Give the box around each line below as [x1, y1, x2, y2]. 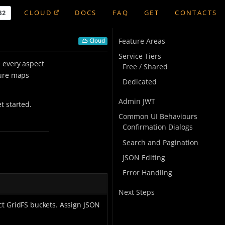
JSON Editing [122, 152, 165, 162]
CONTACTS [175, 8, 217, 17]
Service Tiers [118, 51, 161, 61]
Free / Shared [122, 62, 168, 72]
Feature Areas [118, 36, 165, 46]
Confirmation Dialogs [122, 122, 193, 132]
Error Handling [122, 167, 172, 177]
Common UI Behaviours [118, 111, 197, 122]
